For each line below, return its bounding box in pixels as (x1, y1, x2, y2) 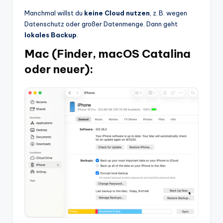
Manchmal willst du (24, 9, 84, 17)
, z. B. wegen (150, 9, 187, 17)
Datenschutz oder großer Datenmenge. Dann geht (24, 20, 178, 28)
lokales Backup (24, 31, 77, 39)
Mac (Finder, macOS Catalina (24, 47, 191, 61)
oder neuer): (24, 62, 93, 77)
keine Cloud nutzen (84, 9, 150, 17)
